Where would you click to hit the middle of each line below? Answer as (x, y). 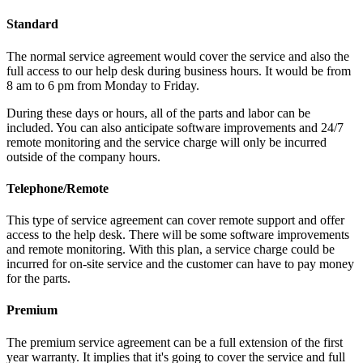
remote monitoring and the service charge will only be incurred (167, 142)
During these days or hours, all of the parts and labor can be (158, 113)
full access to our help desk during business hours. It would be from (179, 70)
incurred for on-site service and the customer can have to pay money (180, 264)
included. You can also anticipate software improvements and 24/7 (175, 127)
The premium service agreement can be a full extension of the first (175, 342)
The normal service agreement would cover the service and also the (178, 56)
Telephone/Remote (58, 188)
